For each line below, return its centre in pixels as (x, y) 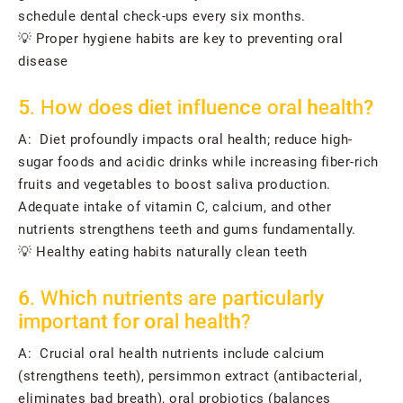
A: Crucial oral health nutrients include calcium (171, 354)
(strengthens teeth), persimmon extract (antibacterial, (190, 376)
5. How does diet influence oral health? (196, 108)
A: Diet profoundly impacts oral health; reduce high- (185, 140)
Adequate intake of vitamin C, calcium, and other (175, 207)
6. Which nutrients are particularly (171, 299)
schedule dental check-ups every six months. (162, 17)
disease (43, 62)
